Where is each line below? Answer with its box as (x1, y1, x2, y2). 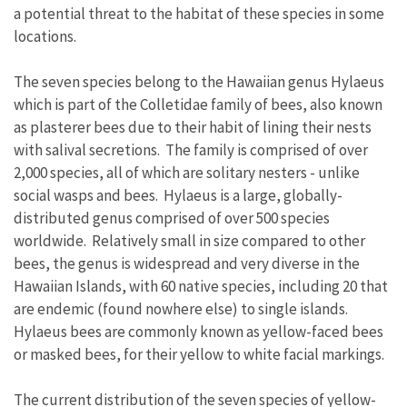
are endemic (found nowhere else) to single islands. (14, 299, 351, 319)
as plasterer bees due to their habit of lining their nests (14, 117, 372, 137)
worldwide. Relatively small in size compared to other (14, 231, 365, 251)
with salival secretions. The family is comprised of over (14, 140, 368, 160)
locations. (14, 26, 76, 46)
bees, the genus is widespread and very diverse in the (14, 253, 360, 273)
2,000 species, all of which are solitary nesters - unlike (14, 163, 360, 183)
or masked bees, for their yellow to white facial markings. (14, 344, 387, 364)
